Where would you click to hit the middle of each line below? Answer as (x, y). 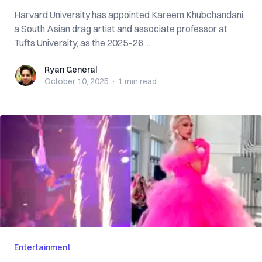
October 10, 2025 (77, 81)
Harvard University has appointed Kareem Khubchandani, (130, 15)
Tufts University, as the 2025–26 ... (82, 43)
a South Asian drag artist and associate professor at (121, 29)
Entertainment (42, 247)
